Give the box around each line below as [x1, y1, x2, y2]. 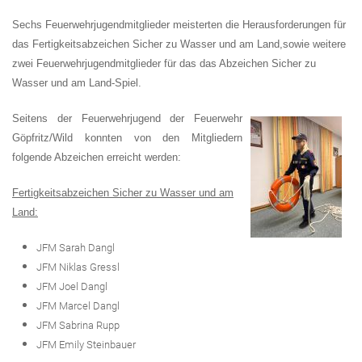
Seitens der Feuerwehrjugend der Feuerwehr [12, 112, 242, 124]
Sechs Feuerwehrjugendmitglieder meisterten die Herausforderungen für [12, 19, 346, 31]
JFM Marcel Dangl [36, 300, 120, 312]
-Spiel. [112, 77, 141, 89]
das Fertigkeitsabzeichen [12, 38, 133, 50]
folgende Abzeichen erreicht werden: [12, 151, 181, 163]
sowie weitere [283, 38, 346, 50]
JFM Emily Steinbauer [36, 339, 136, 351]
